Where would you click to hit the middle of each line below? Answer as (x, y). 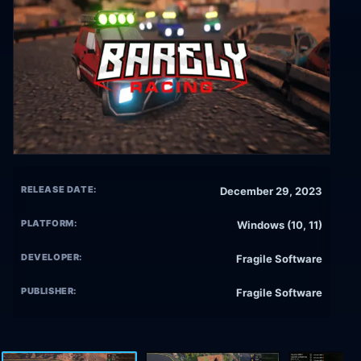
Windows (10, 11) (280, 225)
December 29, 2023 (271, 191)
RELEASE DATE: (59, 190)
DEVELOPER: (52, 257)
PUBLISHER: (49, 291)
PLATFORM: (49, 224)
